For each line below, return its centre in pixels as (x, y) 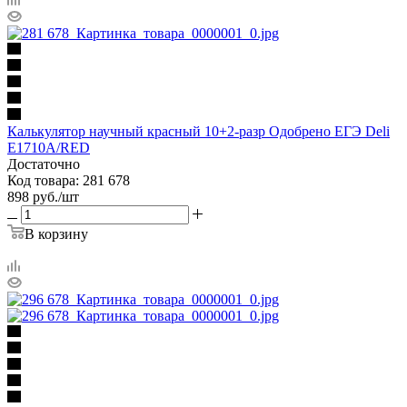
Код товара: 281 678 (69, 180)
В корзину (56, 233)
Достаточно (44, 164)
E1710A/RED (49, 147)
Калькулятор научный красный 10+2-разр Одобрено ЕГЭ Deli (199, 131)
